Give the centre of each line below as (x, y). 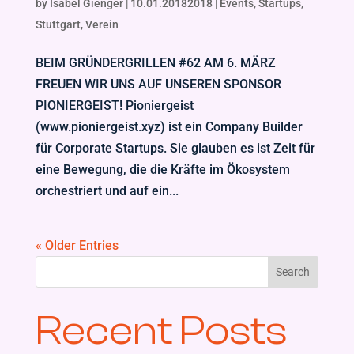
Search (293, 272)
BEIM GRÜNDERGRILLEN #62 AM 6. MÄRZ (155, 63)
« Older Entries (77, 245)
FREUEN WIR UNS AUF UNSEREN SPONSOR (158, 84)
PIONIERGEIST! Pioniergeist (114, 105)
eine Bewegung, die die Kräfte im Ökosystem (162, 169)
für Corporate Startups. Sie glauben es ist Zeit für (175, 148)
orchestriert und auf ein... (107, 191)
